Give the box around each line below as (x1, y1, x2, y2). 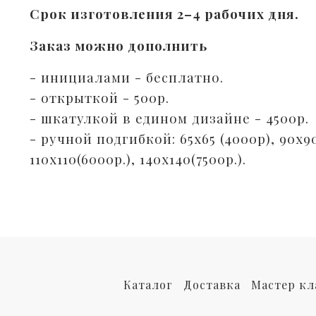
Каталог (123, 277, 173, 293)
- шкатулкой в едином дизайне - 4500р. (30, 109, 309, 128)
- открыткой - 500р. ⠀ (30, 89, 184, 107)
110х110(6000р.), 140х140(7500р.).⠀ (30, 150, 257, 169)
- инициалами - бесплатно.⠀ (30, 68, 234, 87)
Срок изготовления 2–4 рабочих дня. (30, 5, 299, 23)
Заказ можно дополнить (30, 37, 207, 55)
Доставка (183, 277, 241, 293)
